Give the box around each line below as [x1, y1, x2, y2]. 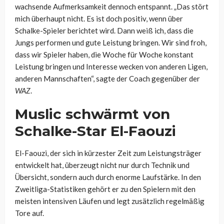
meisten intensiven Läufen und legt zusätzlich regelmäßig [15, 196, 204, 206]
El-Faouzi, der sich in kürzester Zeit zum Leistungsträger [15, 148, 201, 158]
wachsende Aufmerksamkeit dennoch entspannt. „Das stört [15, 2, 208, 11]
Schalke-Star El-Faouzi [15, 122, 176, 140]
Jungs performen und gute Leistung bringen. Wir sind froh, [15, 38, 206, 47]
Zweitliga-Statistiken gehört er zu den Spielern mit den [15, 184, 195, 194]
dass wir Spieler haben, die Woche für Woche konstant [15, 50, 193, 59]
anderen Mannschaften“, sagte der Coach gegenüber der [15, 74, 200, 83]
